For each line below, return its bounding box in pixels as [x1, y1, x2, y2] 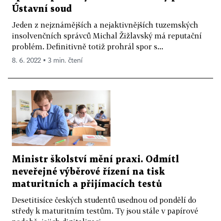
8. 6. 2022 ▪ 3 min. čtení [12, 57, 82, 64]
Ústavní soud [12, 4, 72, 13]
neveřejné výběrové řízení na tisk [12, 167, 165, 176]
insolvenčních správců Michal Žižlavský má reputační [12, 31, 202, 40]
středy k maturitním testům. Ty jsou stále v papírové [12, 206, 198, 215]
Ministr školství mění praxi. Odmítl [12, 155, 179, 164]
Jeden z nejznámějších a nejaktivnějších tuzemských [12, 20, 198, 29]
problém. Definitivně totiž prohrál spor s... [12, 41, 163, 51]
